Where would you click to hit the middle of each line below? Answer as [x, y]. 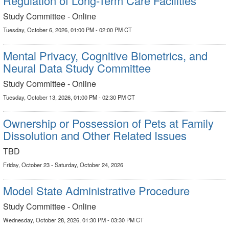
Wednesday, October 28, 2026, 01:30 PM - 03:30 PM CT [73, 220]
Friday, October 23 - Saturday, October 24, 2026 [63, 165]
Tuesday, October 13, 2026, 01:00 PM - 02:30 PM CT [69, 97]
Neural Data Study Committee [77, 68]
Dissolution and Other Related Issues [95, 135]
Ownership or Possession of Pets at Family [108, 123]
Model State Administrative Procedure [96, 190]
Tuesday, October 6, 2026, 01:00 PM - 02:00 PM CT [67, 30]
